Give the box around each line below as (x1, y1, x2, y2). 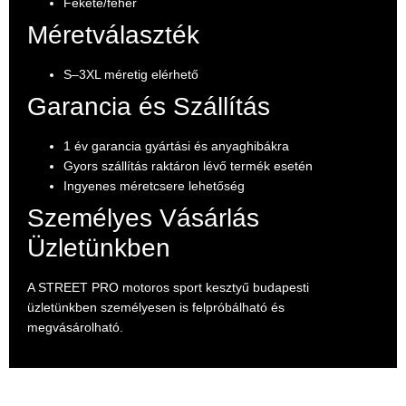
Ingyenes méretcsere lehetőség (63, 178, 245, 193)
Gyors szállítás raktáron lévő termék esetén (63, 158, 313, 173)
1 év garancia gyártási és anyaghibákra (63, 138, 289, 153)
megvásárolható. (27, 319, 123, 334)
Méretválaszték (27, 20, 199, 49)
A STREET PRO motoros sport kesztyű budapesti (27, 279, 309, 295)
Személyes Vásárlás (27, 203, 259, 232)
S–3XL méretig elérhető (63, 66, 198, 82)
